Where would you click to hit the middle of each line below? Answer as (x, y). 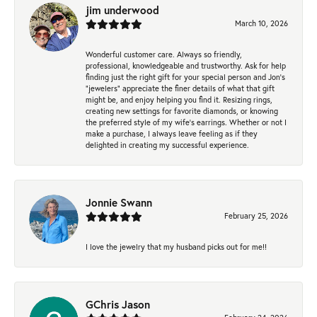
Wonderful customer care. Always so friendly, (164, 54)
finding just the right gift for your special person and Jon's (185, 77)
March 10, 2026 (261, 23)
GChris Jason (118, 305)
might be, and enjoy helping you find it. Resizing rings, (179, 100)
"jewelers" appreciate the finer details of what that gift (180, 88)
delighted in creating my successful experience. (167, 145)
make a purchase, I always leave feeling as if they (172, 134)
